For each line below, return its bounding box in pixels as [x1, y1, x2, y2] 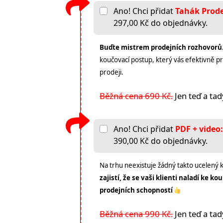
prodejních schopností [100, 186, 175, 195]
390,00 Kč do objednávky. [113, 135, 208, 147]
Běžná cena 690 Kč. [100, 90, 173, 102]
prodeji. [100, 68, 124, 77]
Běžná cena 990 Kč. [100, 208, 173, 220]
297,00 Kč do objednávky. [113, 17, 208, 29]
